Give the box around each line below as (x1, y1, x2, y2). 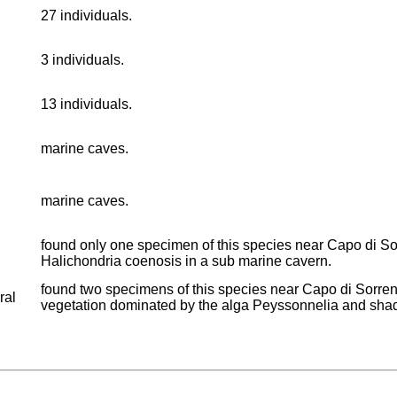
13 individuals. (41, 96, 132, 112)
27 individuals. (41, 7, 132, 23)
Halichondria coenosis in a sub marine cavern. (41, 253, 331, 269)
